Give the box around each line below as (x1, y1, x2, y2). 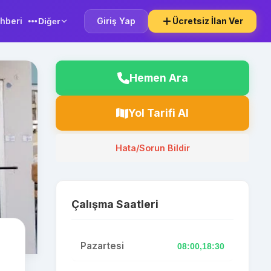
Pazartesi (80, 240, 124, 252)
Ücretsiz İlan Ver (172, 16, 243, 26)
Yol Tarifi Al (128, 106, 189, 119)
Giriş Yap (97, 16, 135, 26)
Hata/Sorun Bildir (115, 143, 190, 153)
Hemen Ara (129, 71, 188, 84)
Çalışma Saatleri (71, 198, 158, 211)
